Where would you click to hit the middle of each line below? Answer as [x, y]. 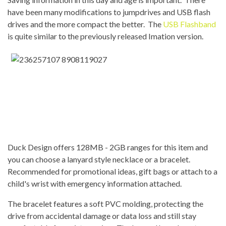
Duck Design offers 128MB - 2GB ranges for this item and [108, 147]
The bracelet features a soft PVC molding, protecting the [105, 204]
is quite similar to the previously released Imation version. [105, 36]
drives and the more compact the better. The [85, 24]
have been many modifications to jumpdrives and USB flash [109, 12]
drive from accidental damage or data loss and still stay [102, 216]
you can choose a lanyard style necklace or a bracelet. [100, 159]
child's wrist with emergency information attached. [95, 184]
